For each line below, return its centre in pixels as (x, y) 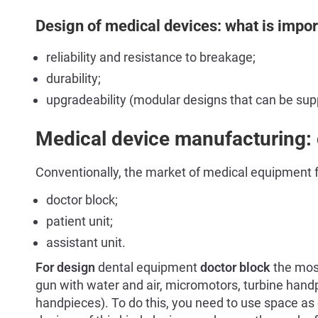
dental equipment (146, 268)
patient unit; (79, 221)
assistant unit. (86, 243)
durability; (73, 78)
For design (65, 268)
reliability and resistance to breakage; (151, 57)
